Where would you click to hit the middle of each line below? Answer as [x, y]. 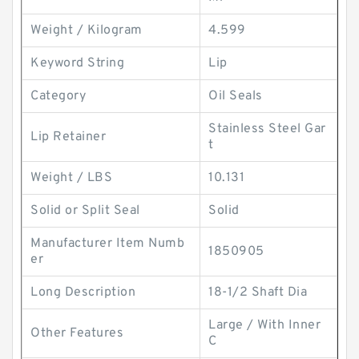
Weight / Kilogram [87, 30]
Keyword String [77, 63]
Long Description [83, 292]
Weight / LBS [71, 178]
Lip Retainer [68, 137]
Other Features [77, 333]
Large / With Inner [264, 325]
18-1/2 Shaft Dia [258, 292]
